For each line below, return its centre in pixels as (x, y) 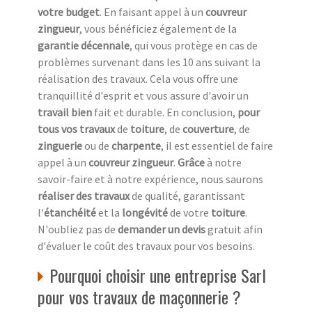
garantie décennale (84, 46)
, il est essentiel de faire (217, 146)
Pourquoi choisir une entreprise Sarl (158, 275)
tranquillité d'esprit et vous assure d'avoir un (143, 96)
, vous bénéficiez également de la (158, 29)
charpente (136, 146)
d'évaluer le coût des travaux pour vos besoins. (146, 246)
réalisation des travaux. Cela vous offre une (138, 79)
